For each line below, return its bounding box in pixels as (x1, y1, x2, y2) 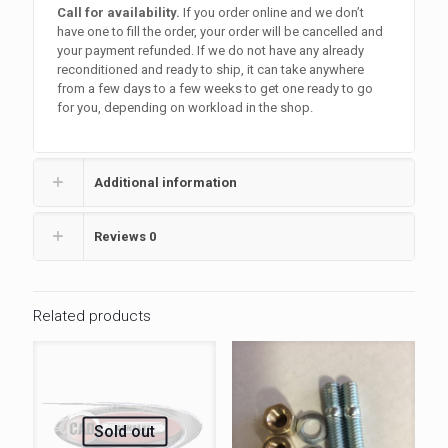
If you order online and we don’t (180, 5, 365, 20)
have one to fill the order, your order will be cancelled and (57, 24, 384, 39)
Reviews (94, 229, 149, 244)
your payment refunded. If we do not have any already (57, 43, 365, 58)
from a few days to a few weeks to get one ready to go (57, 81, 374, 96)
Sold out (94, 421, 156, 441)
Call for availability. (57, 5, 181, 20)
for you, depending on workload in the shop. (57, 100, 314, 115)
